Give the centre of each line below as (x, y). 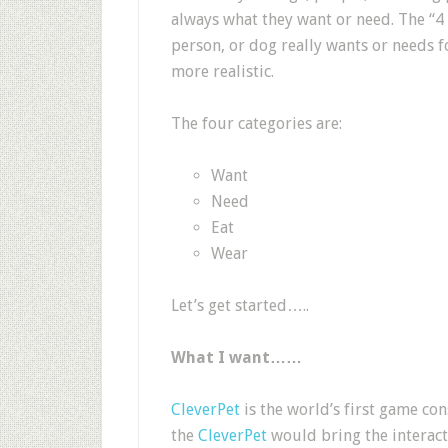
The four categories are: (256, 123)
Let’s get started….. (240, 305)
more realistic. (222, 71)
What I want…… (236, 357)
